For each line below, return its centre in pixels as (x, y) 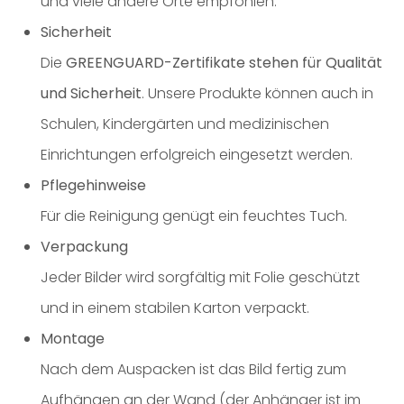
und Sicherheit (91, 93)
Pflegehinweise (93, 185)
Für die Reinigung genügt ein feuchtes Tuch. (194, 216)
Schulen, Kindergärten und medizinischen (185, 124)
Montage (73, 339)
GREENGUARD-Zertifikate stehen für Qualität (224, 63)
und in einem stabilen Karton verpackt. (175, 308)
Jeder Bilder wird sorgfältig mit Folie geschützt (200, 277)
